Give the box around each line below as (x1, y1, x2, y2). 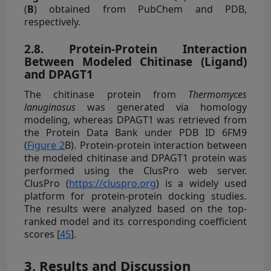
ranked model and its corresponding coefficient (24, 215, 247, 229)
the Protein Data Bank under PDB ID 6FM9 (24, 126, 247, 140)
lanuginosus (24, 100, 76, 114)
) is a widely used (155, 177, 247, 191)
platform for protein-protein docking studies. (24, 189, 247, 203)
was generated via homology (76, 100, 247, 114)
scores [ (24, 227, 60, 241)
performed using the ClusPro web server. (24, 164, 247, 178)
